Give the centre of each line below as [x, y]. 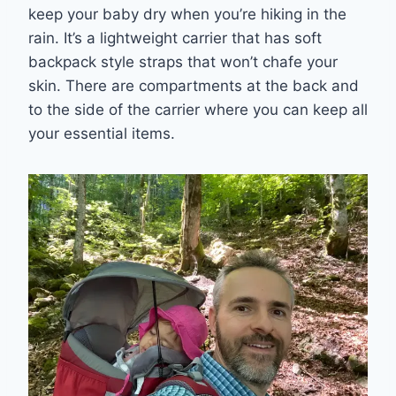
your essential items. [104, 133]
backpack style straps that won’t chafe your [183, 61]
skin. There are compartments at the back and [194, 85]
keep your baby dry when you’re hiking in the [187, 14]
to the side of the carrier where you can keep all [198, 109]
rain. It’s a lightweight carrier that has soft [175, 38]
